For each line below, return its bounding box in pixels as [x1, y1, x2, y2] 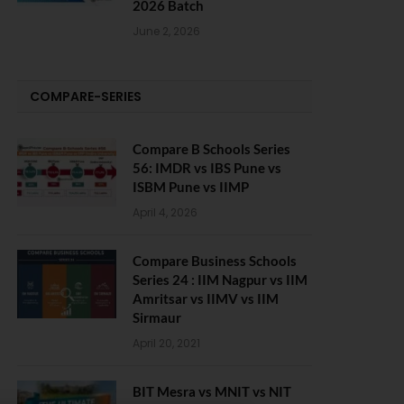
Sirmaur [133, 309, 181, 326]
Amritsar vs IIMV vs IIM [133, 290, 279, 307]
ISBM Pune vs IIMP [133, 179, 249, 195]
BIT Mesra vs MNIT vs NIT [133, 383, 291, 399]
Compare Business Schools [133, 252, 297, 269]
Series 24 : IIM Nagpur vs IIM [133, 271, 308, 288]
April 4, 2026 [133, 205, 197, 220]
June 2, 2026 [133, 23, 200, 39]
